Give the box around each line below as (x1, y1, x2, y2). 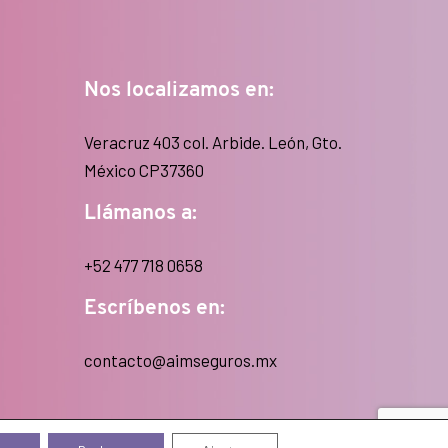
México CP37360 (83, 159, 204, 180)
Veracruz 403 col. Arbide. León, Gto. (83, 131, 342, 152)
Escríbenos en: (83, 297, 225, 319)
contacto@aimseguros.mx (83, 349, 277, 370)
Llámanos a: (83, 202, 197, 224)
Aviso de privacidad (220, 423, 346, 442)
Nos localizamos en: (83, 79, 274, 101)
